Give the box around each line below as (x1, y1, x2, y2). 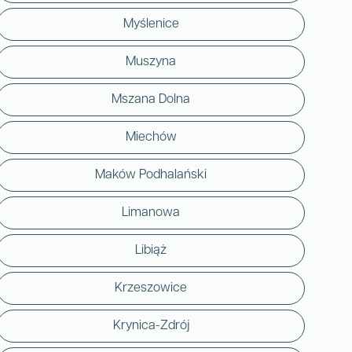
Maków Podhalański (95, 168, 207, 181)
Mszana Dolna (112, 93, 190, 106)
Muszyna (126, 55, 176, 68)
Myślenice (123, 17, 179, 31)
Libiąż (135, 244, 167, 257)
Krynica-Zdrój (112, 319, 189, 332)
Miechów (125, 130, 177, 144)
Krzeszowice (115, 281, 187, 295)
